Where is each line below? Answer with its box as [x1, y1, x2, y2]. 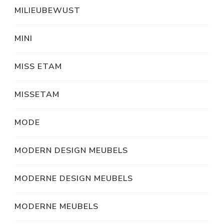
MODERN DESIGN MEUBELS [14, 145, 128, 156]
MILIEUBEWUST [14, 5, 80, 16]
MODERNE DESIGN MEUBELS [14, 173, 133, 184]
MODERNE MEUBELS [14, 201, 98, 212]
